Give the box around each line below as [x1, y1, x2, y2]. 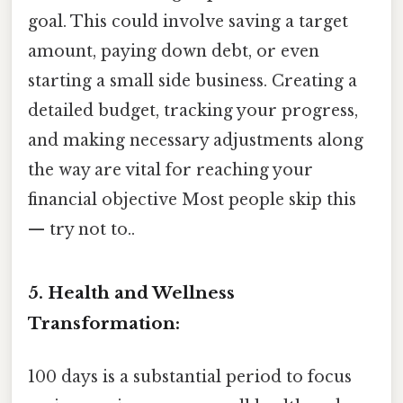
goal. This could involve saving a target [28, 11, 348, 31]
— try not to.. [28, 219, 135, 239]
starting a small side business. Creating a [28, 70, 357, 91]
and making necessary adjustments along [28, 130, 363, 150]
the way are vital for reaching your [28, 159, 313, 180]
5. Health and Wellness [28, 282, 235, 303]
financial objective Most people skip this [28, 189, 356, 210]
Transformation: [28, 312, 180, 334]
